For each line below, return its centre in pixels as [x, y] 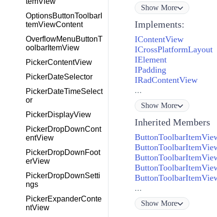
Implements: [159, 24]
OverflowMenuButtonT [64, 39]
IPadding [150, 70]
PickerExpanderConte [64, 199]
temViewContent [54, 24]
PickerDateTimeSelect [64, 91]
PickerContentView [59, 62]
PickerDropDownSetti [63, 176]
